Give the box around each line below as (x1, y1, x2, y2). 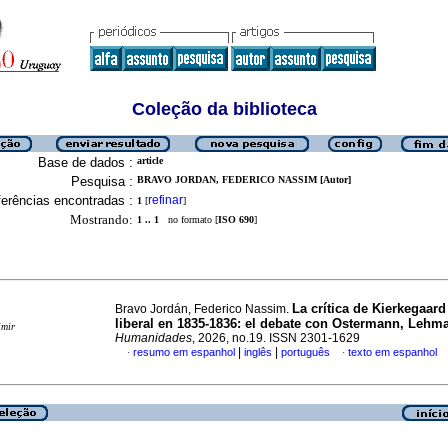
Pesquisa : (71, 174, 133, 189)
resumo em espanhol (133, 346, 235, 358)
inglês (244, 346, 272, 358)
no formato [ (159, 214, 218, 225)
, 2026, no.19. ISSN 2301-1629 (192, 331, 360, 345)
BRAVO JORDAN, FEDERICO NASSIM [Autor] (137, 174, 351, 185)
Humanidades (115, 331, 192, 345)
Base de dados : (38, 155, 133, 170)
